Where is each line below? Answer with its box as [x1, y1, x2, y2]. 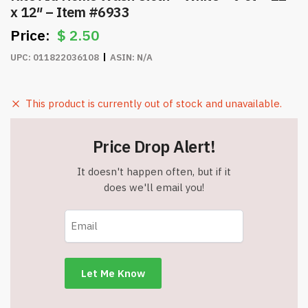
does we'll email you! [104, 181, 204, 195]
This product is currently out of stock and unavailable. [25, 97, 282, 111]
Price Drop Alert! [92, 135, 216, 158]
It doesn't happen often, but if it [77, 165, 231, 179]
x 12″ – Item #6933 [10, 3, 129, 22]
